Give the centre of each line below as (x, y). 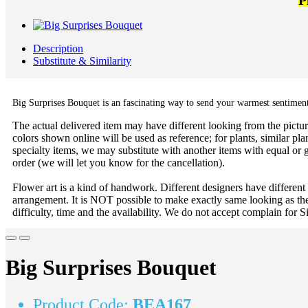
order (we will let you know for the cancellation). (119, 163)
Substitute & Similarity (82, 61)
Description (58, 48)
